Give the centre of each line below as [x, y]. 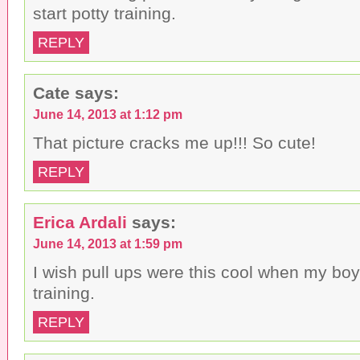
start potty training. [104, 13]
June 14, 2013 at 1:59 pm [108, 243]
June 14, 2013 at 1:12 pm [108, 114]
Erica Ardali [80, 222]
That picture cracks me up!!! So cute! [174, 142]
